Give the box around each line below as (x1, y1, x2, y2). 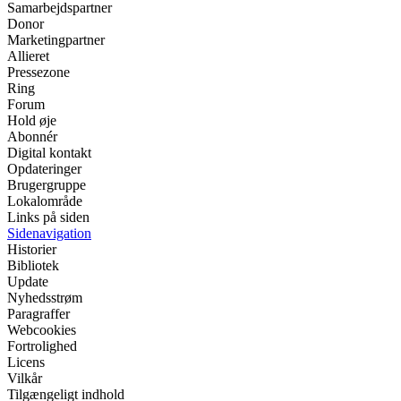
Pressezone (7, 64, 70, 81)
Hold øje (7, 113, 56, 129)
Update (7, 274, 48, 290)
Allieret (7, 48, 49, 64)
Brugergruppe (7, 177, 86, 193)
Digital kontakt (7, 145, 91, 161)
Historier (7, 242, 56, 258)
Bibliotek (7, 258, 59, 274)
